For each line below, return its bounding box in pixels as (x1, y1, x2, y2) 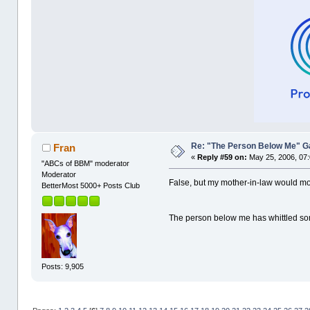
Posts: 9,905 (42, 262, 84, 271)
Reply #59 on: (197, 153, 248, 162)
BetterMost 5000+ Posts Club (42, 181, 140, 190)
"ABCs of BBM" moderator (42, 159, 130, 168)
